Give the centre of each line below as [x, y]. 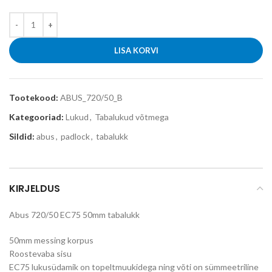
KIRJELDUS [35, 188]
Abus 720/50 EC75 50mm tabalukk [74, 214]
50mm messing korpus [51, 240]
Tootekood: [35, 97]
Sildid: [22, 136]
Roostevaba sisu [40, 253]
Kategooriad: [36, 117]
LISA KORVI [136, 50]
